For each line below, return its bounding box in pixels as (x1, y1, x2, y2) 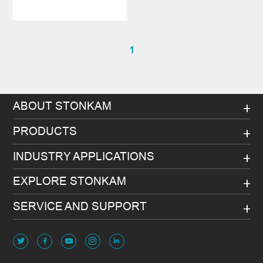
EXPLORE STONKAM (13, 174, 127, 188)
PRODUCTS (13, 124, 77, 137)
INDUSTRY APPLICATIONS (13, 149, 155, 163)
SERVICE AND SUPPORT (13, 200, 147, 213)
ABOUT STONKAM (13, 99, 112, 113)
